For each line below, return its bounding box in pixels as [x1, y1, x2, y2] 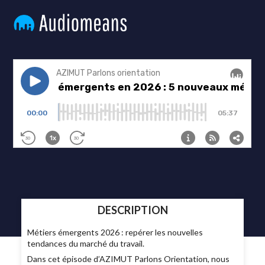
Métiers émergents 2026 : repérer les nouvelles [27, 227, 203, 238]
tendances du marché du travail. [27, 238, 145, 249]
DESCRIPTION [97, 203, 168, 216]
